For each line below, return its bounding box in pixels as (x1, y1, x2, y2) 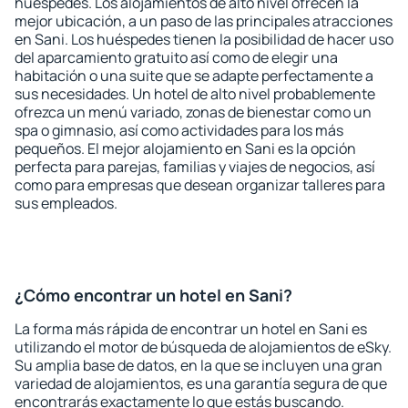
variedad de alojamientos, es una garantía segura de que (15, 373, 387, 393)
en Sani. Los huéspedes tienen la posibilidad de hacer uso (15, 29, 393, 49)
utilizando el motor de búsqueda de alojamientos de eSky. (15, 337, 392, 357)
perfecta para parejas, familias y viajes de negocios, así (15, 157, 375, 177)
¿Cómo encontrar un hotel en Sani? (15, 284, 292, 306)
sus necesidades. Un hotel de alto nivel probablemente (15, 84, 375, 104)
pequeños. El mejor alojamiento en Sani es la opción (15, 138, 356, 158)
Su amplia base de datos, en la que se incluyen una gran (15, 355, 382, 375)
